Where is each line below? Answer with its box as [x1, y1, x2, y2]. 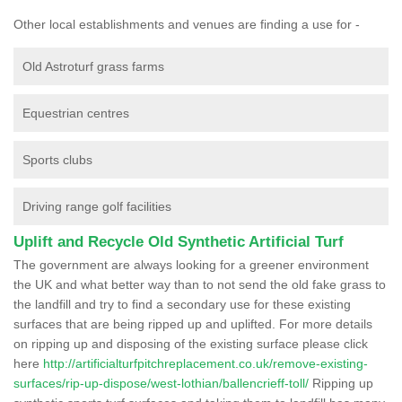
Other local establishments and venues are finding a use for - [13, 16, 360, 31]
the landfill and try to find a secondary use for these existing [13, 296, 351, 311]
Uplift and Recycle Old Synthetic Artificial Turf [13, 232, 344, 250]
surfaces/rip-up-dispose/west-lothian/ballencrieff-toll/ [13, 375, 309, 390]
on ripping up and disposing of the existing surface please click [13, 336, 368, 351]
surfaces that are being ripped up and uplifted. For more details [13, 316, 372, 331]
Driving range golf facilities [22, 198, 171, 214]
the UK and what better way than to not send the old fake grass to [13, 276, 386, 292]
